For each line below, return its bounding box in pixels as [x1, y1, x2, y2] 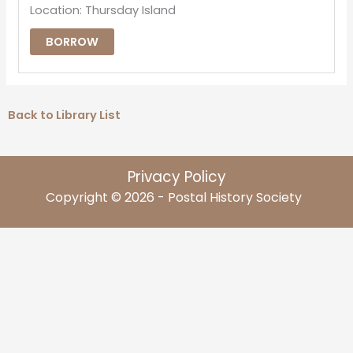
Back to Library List [7, 107, 121, 124]
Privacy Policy [127, 165, 226, 188]
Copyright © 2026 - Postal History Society [45, 188, 308, 206]
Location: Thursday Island [30, 2, 176, 19]
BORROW [46, 34, 99, 50]
